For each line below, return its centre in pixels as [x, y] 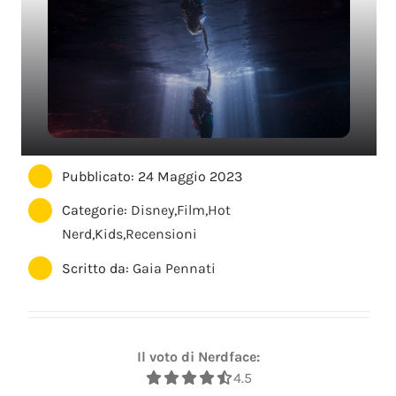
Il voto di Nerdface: [198, 357]
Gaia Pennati [175, 268]
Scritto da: [98, 268]
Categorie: [97, 210]
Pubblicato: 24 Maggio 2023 [152, 177]
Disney [153, 210]
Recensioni [162, 234]
